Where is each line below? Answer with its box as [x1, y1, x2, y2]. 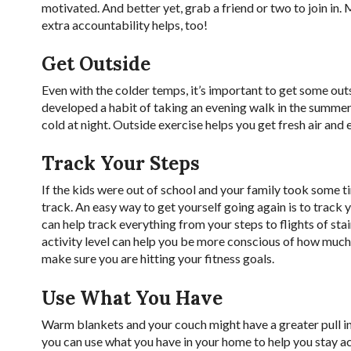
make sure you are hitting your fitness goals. [41, 251, 274, 266]
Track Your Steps [41, 151, 200, 176]
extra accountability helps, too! [41, 16, 210, 32]
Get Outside [41, 51, 150, 76]
